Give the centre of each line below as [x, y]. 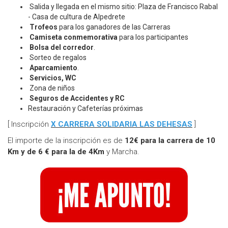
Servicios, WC [53, 78]
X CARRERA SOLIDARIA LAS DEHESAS [122, 124]
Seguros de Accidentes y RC [77, 98]
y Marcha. [122, 152]
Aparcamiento [53, 68]
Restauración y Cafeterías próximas [85, 109]
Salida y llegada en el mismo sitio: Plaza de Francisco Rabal [123, 7]
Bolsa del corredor [62, 48]
